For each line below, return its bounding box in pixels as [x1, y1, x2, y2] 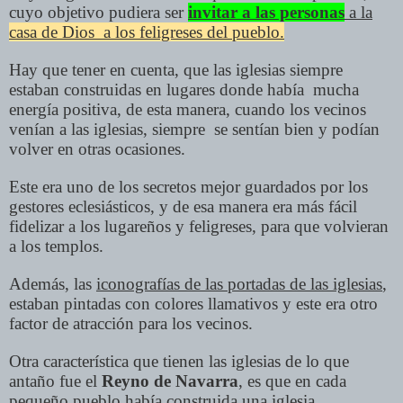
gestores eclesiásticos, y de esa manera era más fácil [9, 197, 357, 217]
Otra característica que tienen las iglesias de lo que [9, 352, 349, 372]
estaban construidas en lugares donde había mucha [9, 80, 359, 100]
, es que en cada [238, 372, 346, 391]
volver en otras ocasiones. [9, 139, 185, 159]
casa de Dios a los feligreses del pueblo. [9, 22, 284, 42]
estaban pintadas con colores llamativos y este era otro [9, 294, 378, 314]
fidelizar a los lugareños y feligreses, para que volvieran [9, 217, 389, 237]
